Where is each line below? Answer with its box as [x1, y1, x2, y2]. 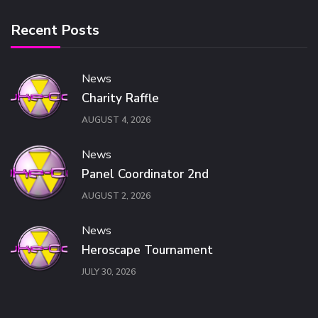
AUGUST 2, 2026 [82, 190, 150, 202]
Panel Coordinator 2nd [82, 166, 209, 182]
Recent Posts [11, 21, 99, 40]
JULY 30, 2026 [82, 266, 136, 278]
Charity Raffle [82, 90, 159, 106]
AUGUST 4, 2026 [82, 114, 150, 126]
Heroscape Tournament [82, 242, 213, 258]
